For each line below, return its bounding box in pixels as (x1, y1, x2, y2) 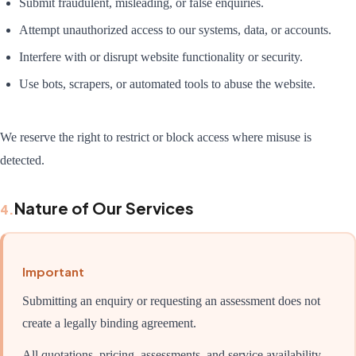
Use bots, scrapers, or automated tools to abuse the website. (19, 77, 315, 91)
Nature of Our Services (14, 197, 194, 218)
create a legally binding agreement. (22, 316, 196, 331)
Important (22, 264, 84, 280)
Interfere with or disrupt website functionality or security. (19, 50, 303, 64)
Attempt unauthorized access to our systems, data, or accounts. (19, 23, 331, 37)
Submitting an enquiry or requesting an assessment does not (22, 294, 320, 308)
